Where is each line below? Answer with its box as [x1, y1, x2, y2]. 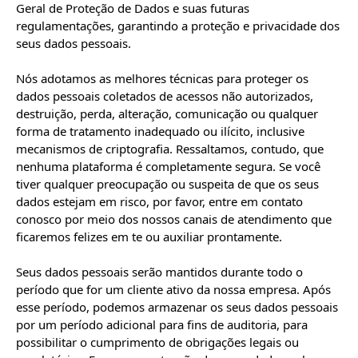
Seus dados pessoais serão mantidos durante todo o [16, 264, 303, 280]
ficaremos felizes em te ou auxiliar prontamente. [16, 229, 282, 245]
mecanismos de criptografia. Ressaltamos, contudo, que [16, 141, 324, 157]
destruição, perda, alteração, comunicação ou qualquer [16, 105, 318, 121]
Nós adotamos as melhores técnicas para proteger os [16, 70, 308, 86]
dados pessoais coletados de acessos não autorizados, [16, 88, 313, 104]
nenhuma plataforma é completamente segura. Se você [16, 158, 320, 174]
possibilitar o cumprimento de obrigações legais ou [16, 334, 299, 350]
